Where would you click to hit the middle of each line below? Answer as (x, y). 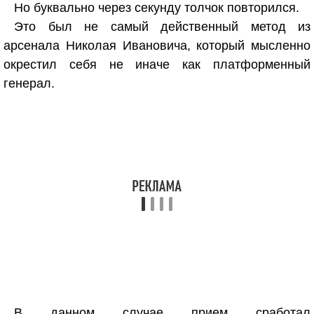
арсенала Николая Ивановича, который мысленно (157, 46)
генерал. (29, 83)
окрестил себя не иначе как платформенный (157, 64)
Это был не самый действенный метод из (162, 27)
